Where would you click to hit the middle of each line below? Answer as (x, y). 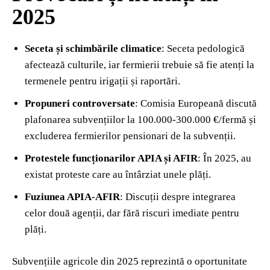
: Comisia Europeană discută (196, 103)
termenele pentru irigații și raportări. (102, 81)
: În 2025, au (224, 158)
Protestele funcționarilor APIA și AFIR (111, 158)
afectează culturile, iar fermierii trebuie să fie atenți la (140, 64)
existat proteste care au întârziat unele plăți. (118, 174)
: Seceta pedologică (203, 48)
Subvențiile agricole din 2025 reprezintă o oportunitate (130, 261)
